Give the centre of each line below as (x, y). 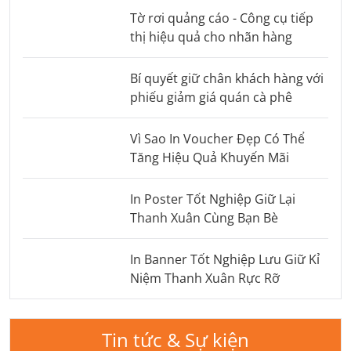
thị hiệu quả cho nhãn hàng (211, 36)
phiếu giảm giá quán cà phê (211, 97)
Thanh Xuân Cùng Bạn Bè (204, 217)
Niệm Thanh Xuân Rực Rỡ (204, 278)
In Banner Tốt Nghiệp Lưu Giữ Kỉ (224, 259)
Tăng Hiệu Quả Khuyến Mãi (209, 157)
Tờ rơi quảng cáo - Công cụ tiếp (221, 18)
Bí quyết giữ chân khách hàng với (226, 78)
